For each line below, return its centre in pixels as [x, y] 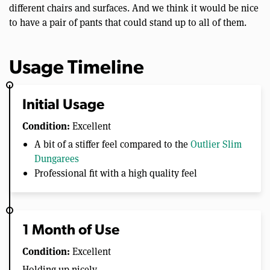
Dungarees [57, 158]
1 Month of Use [71, 231]
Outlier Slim [216, 143]
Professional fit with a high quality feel [116, 172]
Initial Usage [63, 105]
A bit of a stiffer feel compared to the [112, 143]
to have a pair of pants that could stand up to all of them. [128, 22]
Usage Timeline [77, 68]
